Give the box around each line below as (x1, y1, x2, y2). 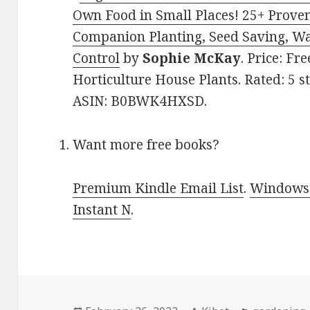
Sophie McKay (143, 49, 241, 68)
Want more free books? (73, 136, 220, 154)
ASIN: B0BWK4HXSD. (73, 92, 208, 111)
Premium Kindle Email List (73, 179, 244, 198)
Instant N (73, 201, 131, 219)
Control (73, 49, 120, 68)
